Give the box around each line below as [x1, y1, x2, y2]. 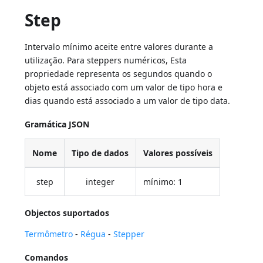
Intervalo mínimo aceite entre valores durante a [25, 41, 214, 53]
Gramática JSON [25, 119, 90, 130]
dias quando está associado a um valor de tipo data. [25, 95, 231, 107]
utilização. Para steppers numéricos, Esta [25, 55, 187, 66]
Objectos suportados [25, 207, 110, 219]
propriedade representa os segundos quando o [25, 68, 213, 80]
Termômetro [25, 228, 73, 240]
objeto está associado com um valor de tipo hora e [25, 82, 223, 93]
